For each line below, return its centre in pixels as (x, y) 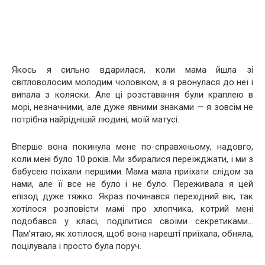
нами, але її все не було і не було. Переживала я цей (132, 184)
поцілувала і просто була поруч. (77, 246)
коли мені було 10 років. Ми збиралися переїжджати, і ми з (132, 159)
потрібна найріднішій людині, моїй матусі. (96, 119)
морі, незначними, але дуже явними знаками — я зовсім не (132, 107)
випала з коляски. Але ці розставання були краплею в (132, 95)
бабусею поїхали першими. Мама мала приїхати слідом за (132, 172)
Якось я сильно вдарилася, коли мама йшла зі (132, 70)
